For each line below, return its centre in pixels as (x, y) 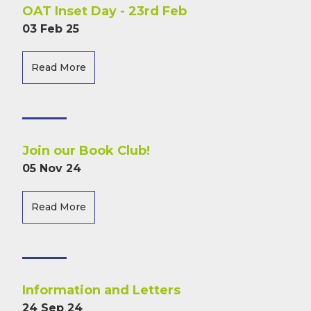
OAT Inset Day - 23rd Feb (106, 11)
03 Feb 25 (51, 29)
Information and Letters (101, 290)
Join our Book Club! (86, 151)
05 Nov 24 (52, 168)
